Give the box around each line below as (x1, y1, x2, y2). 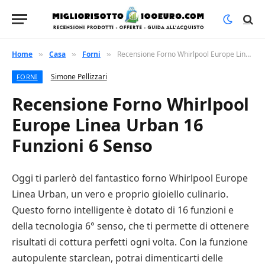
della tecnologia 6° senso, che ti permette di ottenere (12, 219, 249, 232)
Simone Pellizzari (50, 72, 107, 82)
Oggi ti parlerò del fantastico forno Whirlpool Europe (12, 172, 248, 185)
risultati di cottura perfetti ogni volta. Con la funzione (12, 235, 248, 248)
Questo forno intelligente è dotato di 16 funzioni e (12, 203, 234, 216)
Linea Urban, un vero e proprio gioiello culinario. (12, 188, 228, 201)
